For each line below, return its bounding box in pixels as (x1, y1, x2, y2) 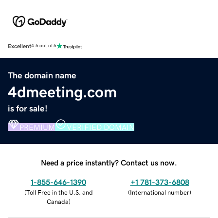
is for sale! (8, 104, 48, 113)
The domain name (8, 71, 76, 80)
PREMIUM (19, 123, 55, 131)
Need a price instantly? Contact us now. (41, 158, 177, 166)
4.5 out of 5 (31, 43, 56, 49)
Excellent (8, 43, 31, 49)
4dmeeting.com (8, 84, 117, 100)
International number (130, 189, 189, 196)
